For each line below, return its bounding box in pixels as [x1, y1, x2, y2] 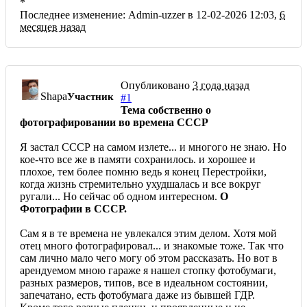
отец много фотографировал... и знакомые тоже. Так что [20, 239, 284, 251]
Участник [67, 90, 114, 102]
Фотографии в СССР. [20, 202, 127, 214]
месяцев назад [20, 21, 86, 33]
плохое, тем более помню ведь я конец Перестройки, [20, 165, 267, 177]
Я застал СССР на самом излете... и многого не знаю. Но [20, 140, 286, 153]
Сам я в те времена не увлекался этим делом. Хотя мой [20, 227, 277, 239]
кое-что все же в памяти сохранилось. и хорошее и [20, 153, 256, 165]
